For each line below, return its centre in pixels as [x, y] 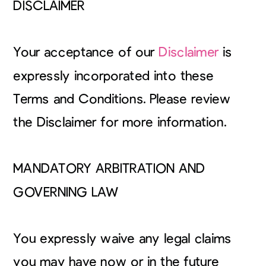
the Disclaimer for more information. [122, 122]
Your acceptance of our [86, 52]
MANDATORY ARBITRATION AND [109, 169]
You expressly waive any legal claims [122, 238]
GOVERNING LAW [68, 192]
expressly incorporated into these [113, 76]
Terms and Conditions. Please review [122, 99]
